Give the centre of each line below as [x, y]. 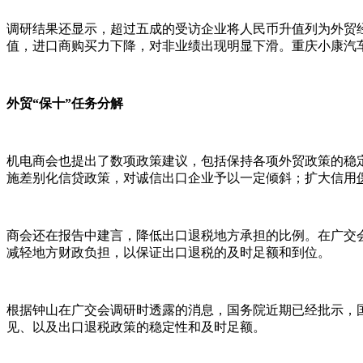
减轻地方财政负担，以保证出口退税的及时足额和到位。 [169, 252]
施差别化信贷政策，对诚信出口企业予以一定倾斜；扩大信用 [181, 177]
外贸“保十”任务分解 [65, 103]
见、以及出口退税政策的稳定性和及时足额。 [136, 327]
